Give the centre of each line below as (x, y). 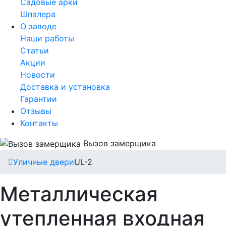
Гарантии (39, 99)
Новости (38, 74)
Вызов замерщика (120, 143)
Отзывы (36, 111)
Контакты (39, 123)
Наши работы (47, 38)
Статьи (35, 50)
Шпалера (38, 14)
